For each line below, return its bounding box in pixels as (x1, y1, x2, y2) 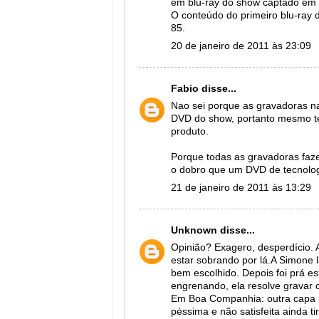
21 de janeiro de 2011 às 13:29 (171, 182, 311, 193)
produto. (171, 126, 209, 137)
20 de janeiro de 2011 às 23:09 (171, 41, 311, 51)
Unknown (171, 224, 217, 236)
